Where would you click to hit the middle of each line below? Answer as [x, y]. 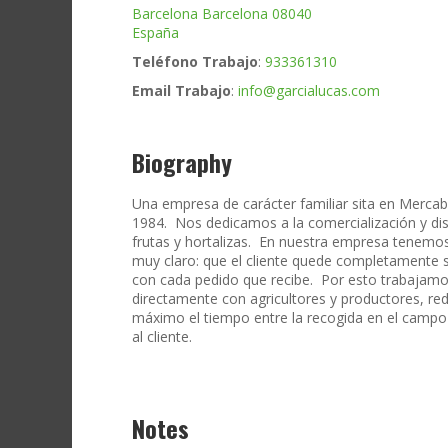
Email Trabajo [181, 91]
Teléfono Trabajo [195, 62]
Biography [182, 162]
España [155, 33]
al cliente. [162, 337]
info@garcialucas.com [309, 91]
